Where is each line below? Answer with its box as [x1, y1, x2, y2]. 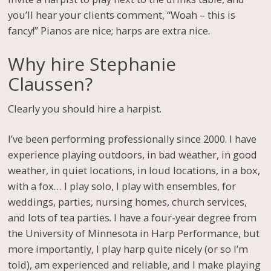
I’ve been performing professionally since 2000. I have [8, 132, 257, 146]
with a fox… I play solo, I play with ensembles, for [8, 179, 237, 194]
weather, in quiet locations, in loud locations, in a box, [8, 163, 261, 178]
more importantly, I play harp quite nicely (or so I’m [8, 242, 249, 256]
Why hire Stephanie [8, 51, 177, 76]
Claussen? [8, 71, 93, 96]
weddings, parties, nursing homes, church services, [8, 195, 247, 209]
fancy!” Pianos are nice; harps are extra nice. [8, 23, 211, 38]
